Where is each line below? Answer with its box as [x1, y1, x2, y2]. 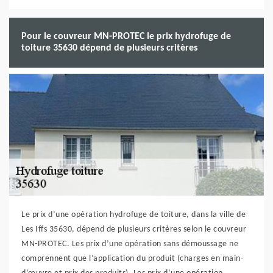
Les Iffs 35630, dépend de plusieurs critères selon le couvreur [21, 225, 246, 234]
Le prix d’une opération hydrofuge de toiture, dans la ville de [21, 210, 246, 219]
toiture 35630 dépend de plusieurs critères [21, 43, 197, 53]
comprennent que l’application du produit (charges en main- [21, 254, 243, 263]
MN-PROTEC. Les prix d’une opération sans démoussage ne [21, 239, 238, 249]
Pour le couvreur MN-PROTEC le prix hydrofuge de [21, 32, 231, 41]
